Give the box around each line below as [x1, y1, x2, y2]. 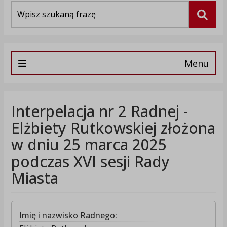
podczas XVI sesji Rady [11, 151, 170, 172]
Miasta [11, 168, 58, 189]
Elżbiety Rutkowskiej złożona [11, 118, 215, 139]
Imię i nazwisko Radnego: [19, 210, 117, 221]
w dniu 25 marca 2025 [11, 134, 167, 156]
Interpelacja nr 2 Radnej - [11, 101, 188, 122]
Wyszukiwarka [10, 1, 57, 11]
